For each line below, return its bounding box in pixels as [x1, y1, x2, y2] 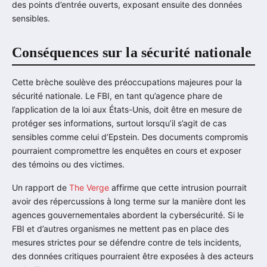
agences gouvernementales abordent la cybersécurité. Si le [12, 210, 244, 221]
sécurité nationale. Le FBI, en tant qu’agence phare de [12, 91, 222, 101]
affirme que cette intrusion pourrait [109, 182, 247, 193]
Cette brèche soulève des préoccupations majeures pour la [12, 77, 242, 88]
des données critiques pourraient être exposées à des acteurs [12, 251, 253, 262]
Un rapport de [12, 182, 69, 193]
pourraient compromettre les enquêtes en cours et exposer [12, 145, 241, 156]
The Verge [69, 182, 109, 193]
